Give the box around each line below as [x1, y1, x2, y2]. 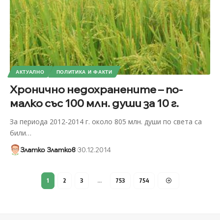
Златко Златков [20, 146, 76, 154]
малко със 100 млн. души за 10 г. [9, 96, 179, 110]
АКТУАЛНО [15, 69, 45, 75]
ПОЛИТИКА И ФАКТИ [56, 69, 112, 75]
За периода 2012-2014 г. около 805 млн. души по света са [9, 117, 202, 127]
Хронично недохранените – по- [9, 82, 183, 97]
